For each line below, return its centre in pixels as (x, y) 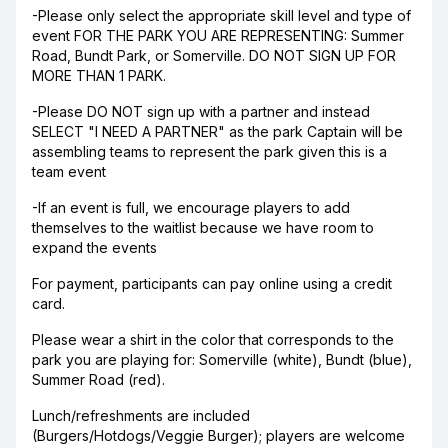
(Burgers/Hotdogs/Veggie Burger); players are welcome (218, 435)
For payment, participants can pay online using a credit (212, 283)
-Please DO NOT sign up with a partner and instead (201, 111)
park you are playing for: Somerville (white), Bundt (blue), (222, 359)
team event (69, 171)
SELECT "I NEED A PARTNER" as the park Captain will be (217, 131)
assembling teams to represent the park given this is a (209, 151)
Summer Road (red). (98, 379)
